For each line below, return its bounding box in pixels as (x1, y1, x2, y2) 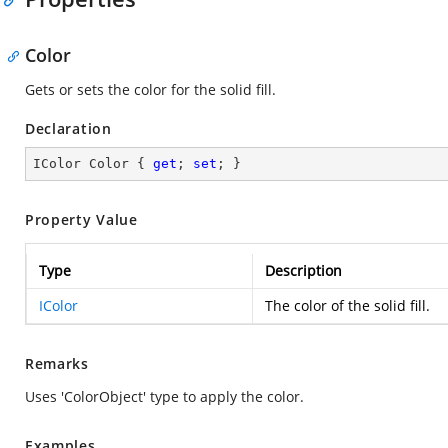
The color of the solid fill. (265, 296, 430, 315)
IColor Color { (33, 156, 153, 171)
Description (265, 261, 342, 280)
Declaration (25, 119, 112, 138)
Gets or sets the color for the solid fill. (25, 80, 276, 99)
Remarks (25, 354, 89, 373)
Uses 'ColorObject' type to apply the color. (25, 387, 304, 406)
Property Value (25, 210, 138, 229)
